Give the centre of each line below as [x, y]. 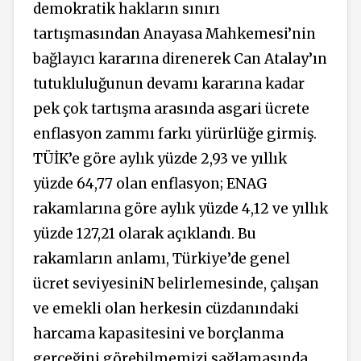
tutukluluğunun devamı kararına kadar [169, 84]
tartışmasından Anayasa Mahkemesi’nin [174, 34]
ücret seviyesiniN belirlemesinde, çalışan [176, 284]
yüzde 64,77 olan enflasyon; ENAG [150, 184]
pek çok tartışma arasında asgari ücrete [171, 109]
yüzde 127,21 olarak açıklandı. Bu [145, 234]
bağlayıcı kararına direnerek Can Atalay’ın [180, 59]
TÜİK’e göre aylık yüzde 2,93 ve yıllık [160, 159]
